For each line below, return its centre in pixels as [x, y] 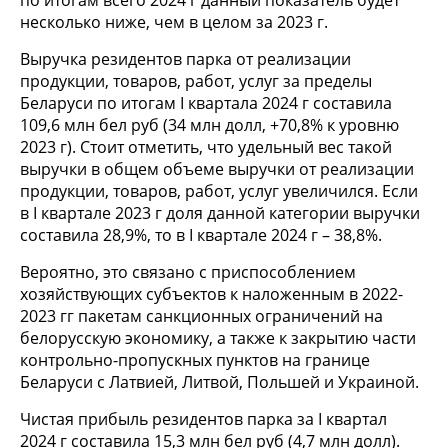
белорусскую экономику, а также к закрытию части [218, 338]
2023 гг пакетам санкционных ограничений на [201, 316]
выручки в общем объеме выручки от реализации [217, 169]
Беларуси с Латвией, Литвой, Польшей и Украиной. [219, 382]
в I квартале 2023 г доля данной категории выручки [220, 213]
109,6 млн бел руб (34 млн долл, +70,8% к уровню [209, 125]
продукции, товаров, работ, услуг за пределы [196, 81]
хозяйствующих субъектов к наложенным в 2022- [211, 294]
